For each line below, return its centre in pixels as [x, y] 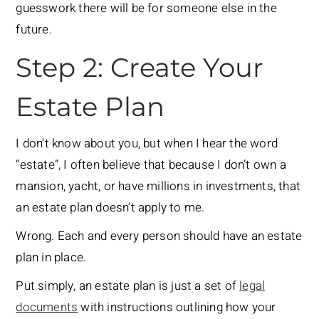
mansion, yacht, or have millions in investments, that [158, 187]
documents [47, 308]
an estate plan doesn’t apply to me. [110, 208]
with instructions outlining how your [177, 308]
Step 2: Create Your [140, 68]
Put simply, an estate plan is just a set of [128, 286]
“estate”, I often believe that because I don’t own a [151, 165]
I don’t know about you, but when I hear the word [147, 144]
